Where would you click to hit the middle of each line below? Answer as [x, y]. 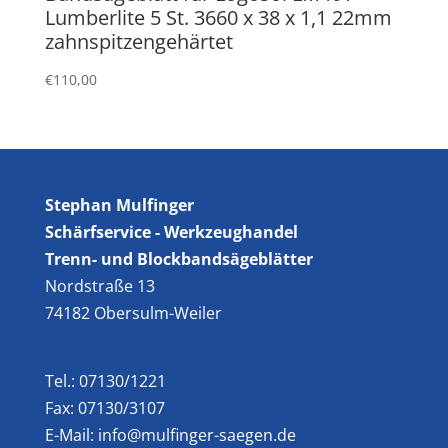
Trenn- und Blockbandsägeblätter [178, 258]
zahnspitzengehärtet [138, 42]
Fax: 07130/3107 [104, 407]
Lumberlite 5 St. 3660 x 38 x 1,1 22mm [218, 18]
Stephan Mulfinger [119, 204]
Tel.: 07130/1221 [105, 380]
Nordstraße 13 [99, 285]
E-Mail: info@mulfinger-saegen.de [170, 434]
